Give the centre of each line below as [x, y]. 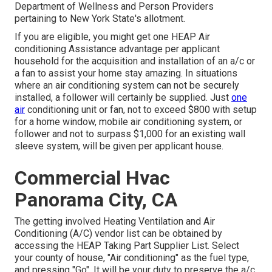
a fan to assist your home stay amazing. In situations [126, 73]
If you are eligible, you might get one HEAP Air [112, 37]
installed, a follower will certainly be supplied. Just [123, 98]
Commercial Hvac [92, 178]
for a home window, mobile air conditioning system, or [128, 122]
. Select [223, 246]
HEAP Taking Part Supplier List [142, 246]
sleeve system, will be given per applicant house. [119, 146]
